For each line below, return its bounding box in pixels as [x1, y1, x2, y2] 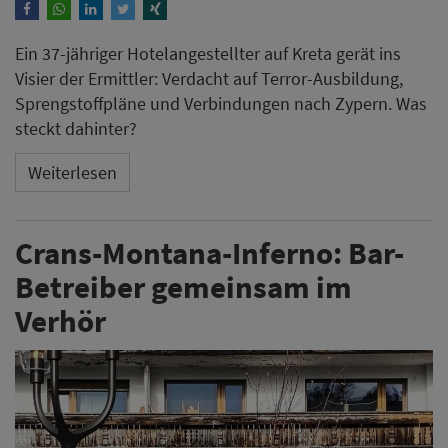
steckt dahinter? [15, 116, 137, 140]
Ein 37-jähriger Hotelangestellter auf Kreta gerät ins [15, 41, 401, 65]
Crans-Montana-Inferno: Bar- [15, 232, 404, 272]
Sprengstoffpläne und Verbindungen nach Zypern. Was [15, 91, 427, 115]
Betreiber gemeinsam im [15, 266, 352, 306]
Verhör [15, 300, 106, 340]
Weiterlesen [28, 161, 117, 185]
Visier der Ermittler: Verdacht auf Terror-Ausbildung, [15, 66, 403, 90]
